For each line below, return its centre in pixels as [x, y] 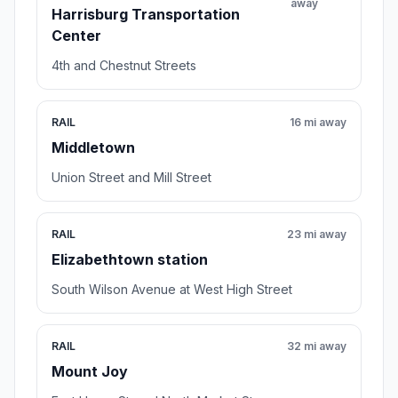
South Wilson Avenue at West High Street [172, 290]
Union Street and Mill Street [131, 178]
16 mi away [318, 123]
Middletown [93, 148]
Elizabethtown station [130, 260]
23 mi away [317, 235]
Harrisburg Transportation [146, 15]
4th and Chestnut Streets [124, 66]
